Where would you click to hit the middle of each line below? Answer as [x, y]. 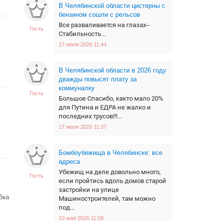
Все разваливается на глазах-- [104, 25]
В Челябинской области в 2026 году [112, 70]
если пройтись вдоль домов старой [112, 181]
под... [67, 207]
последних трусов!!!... [90, 116]
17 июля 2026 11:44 [83, 44]
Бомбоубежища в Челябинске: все [110, 153]
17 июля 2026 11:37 [83, 127]
